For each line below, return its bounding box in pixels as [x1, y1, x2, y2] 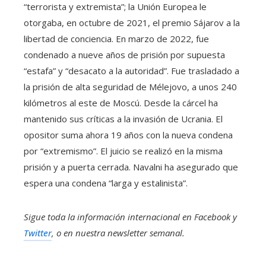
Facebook [194, 210, 230, 223]
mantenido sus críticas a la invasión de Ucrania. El [24, 112, 223, 125]
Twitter [24, 226, 52, 239]
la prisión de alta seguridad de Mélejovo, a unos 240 [24, 80, 237, 93]
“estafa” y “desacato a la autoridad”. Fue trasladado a [24, 64, 239, 77]
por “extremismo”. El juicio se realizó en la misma [24, 144, 223, 157]
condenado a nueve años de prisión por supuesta [24, 48, 225, 61]
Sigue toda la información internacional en [24, 210, 194, 223]
